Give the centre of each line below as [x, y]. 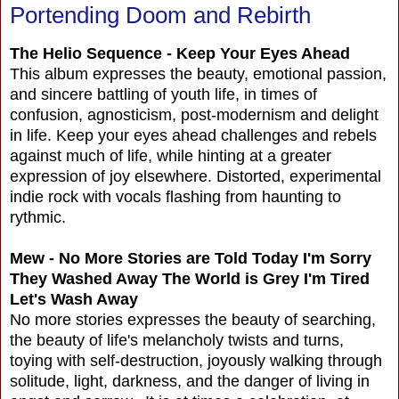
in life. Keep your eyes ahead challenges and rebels [193, 136]
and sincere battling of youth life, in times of [163, 95]
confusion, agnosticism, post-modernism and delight [194, 115]
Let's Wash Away [74, 300]
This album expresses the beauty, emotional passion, [198, 74]
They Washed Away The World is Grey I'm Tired [190, 279]
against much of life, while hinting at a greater [171, 156]
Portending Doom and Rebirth [160, 16]
